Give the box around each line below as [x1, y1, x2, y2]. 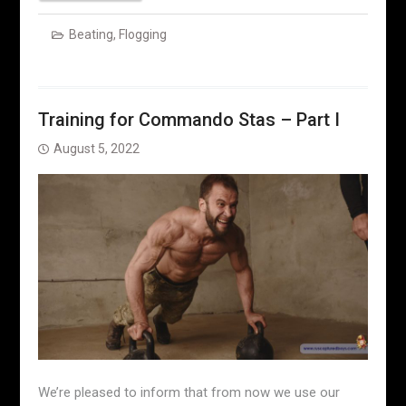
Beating [68, 27, 113, 43]
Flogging [118, 27, 167, 43]
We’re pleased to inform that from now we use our [37, 383, 340, 401]
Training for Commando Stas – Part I [37, 109, 340, 131]
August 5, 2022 [53, 141, 140, 157]
